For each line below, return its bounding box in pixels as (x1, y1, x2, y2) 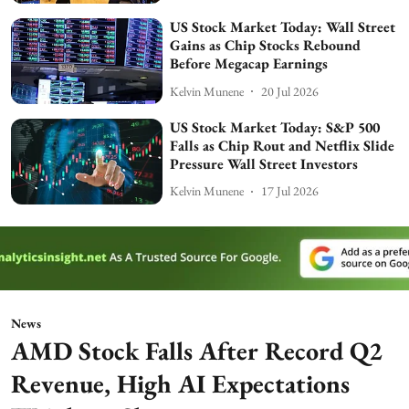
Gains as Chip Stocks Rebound (170, 36, 362, 56)
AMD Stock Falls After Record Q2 (11, 333, 383, 367)
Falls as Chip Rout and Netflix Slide (170, 135, 395, 155)
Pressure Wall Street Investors (170, 153, 359, 173)
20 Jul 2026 (261, 82, 320, 100)
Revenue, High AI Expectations (11, 366, 350, 400)
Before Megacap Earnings (170, 54, 329, 74)
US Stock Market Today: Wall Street (170, 17, 396, 37)
